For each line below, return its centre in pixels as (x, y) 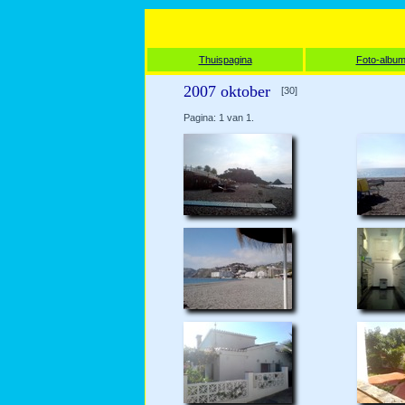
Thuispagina (225, 60)
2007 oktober (227, 91)
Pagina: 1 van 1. (219, 118)
